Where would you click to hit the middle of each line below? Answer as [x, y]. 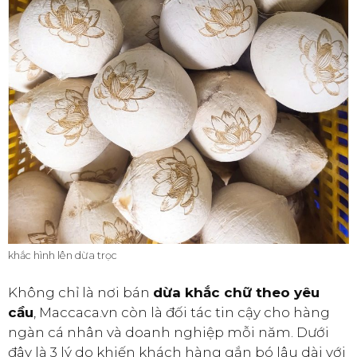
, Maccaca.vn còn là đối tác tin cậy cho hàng [182, 313]
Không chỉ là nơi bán [80, 293]
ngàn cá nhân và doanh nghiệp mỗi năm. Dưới [169, 333]
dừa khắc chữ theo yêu [236, 293]
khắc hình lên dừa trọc [63, 255]
